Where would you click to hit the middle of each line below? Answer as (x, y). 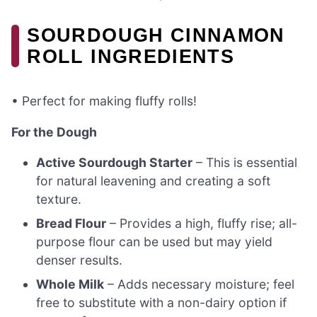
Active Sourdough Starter (115, 163)
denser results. (80, 260)
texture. (59, 200)
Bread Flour (71, 224)
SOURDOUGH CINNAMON (156, 35)
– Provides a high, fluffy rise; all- (202, 224)
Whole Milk (70, 284)
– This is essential (245, 163)
